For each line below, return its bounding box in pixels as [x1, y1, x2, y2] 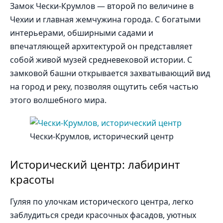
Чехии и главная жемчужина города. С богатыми [10, 14, 201, 25]
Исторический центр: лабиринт [10, 157, 180, 172]
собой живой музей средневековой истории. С [10, 54, 192, 66]
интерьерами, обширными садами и [10, 27, 153, 39]
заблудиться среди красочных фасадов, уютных [10, 210, 196, 221]
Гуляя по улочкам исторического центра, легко [10, 196, 194, 208]
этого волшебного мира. [10, 95, 107, 106]
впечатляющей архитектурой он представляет [10, 41, 193, 52]
